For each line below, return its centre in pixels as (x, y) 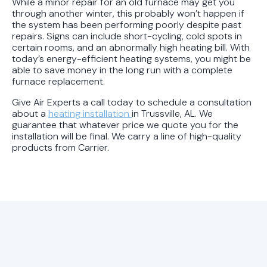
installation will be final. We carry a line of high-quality (127, 136)
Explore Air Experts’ (104, 236)
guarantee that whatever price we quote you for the (125, 125)
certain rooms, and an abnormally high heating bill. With (131, 47)
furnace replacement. (58, 81)
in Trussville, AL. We (172, 113)
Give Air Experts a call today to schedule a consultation (132, 102)
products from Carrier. (60, 147)
